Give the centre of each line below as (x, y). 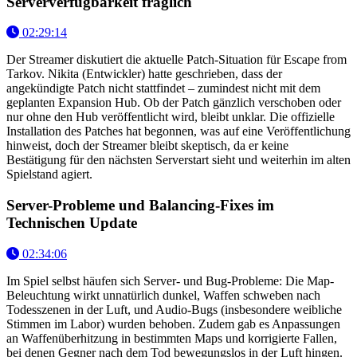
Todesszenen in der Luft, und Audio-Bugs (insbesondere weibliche (174, 309)
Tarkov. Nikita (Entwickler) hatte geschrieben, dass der (144, 74)
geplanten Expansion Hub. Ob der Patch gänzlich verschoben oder (174, 103)
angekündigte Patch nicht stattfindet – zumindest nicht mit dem (163, 88)
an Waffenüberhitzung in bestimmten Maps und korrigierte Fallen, (172, 338)
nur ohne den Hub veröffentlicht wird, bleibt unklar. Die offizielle (171, 117)
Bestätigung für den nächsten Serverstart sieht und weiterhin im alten (178, 160)
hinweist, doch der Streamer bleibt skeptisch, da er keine (147, 146)
